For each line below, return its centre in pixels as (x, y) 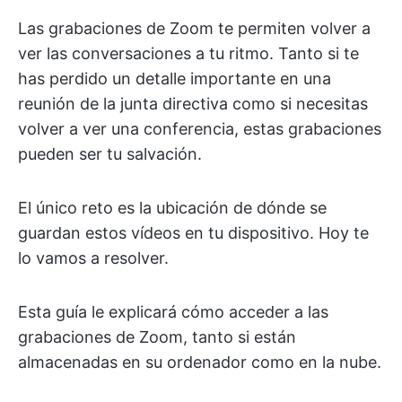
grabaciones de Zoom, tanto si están (157, 337)
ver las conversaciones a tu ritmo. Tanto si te (188, 53)
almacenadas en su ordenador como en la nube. (200, 362)
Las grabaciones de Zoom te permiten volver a (194, 28)
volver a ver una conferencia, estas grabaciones (200, 129)
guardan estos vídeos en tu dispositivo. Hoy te (193, 233)
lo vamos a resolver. (93, 258)
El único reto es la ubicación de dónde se (172, 208)
